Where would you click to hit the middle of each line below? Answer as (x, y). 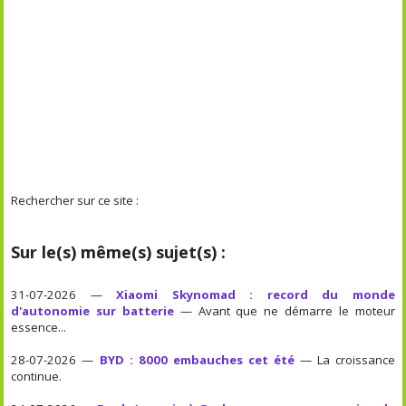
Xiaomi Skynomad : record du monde (256, 294)
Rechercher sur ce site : (75, 200)
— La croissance (344, 359)
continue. (37, 376)
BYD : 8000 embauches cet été (197, 359)
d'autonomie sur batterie (93, 310)
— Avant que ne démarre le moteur (285, 310)
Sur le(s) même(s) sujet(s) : (119, 251)
